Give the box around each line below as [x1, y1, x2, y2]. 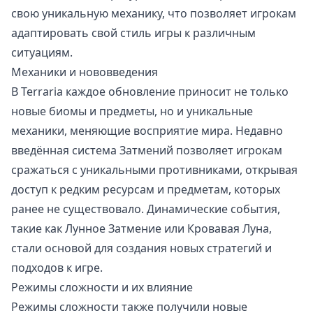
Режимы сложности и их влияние [11, 279, 193, 296]
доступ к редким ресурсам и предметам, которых [11, 182, 280, 198]
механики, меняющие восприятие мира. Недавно [11, 123, 283, 139]
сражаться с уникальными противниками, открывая [11, 162, 298, 178]
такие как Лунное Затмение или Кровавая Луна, [11, 221, 272, 237]
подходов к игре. [11, 260, 103, 276]
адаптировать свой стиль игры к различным [11, 25, 256, 41]
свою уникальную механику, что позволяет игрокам [11, 6, 296, 22]
